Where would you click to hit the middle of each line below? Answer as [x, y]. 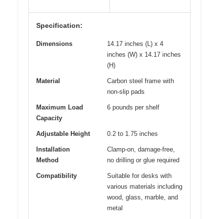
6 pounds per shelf [133, 108]
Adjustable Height [63, 134]
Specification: [59, 26]
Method [47, 160]
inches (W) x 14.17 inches [144, 55]
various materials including [145, 187]
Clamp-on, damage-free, [141, 150]
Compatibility [56, 176]
